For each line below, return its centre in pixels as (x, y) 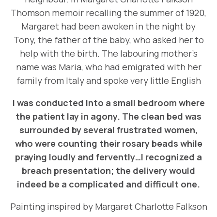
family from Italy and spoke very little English (108, 81)
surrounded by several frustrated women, (108, 130)
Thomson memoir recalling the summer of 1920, (108, 13)
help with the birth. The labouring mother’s (108, 54)
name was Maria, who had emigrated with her (108, 67)
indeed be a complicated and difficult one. (108, 184)
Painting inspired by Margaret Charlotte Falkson (108, 207)
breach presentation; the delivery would (108, 171)
